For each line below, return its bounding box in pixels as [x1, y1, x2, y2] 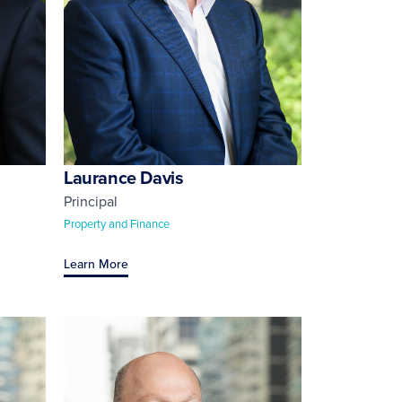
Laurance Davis [64, 163, 184, 190]
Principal [64, 190, 118, 211]
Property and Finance [64, 214, 170, 232]
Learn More [64, 254, 128, 273]
